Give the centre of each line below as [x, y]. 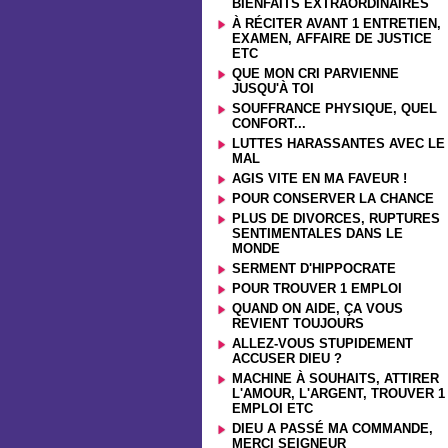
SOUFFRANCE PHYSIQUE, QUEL [334, 108]
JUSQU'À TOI [273, 88]
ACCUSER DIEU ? [287, 358]
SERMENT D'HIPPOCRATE [314, 268]
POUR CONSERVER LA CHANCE [333, 198]
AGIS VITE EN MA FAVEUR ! [319, 178]
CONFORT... [269, 123]
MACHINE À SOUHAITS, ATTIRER [335, 378]
